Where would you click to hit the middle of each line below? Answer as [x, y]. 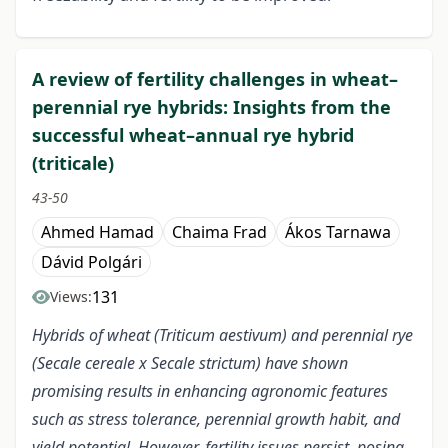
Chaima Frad [219, 232]
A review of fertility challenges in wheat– [215, 79]
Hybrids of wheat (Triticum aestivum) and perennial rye [222, 335]
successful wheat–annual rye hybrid [193, 135]
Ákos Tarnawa [338, 232]
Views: [71, 297]
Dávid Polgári [91, 262]
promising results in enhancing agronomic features [210, 391]
